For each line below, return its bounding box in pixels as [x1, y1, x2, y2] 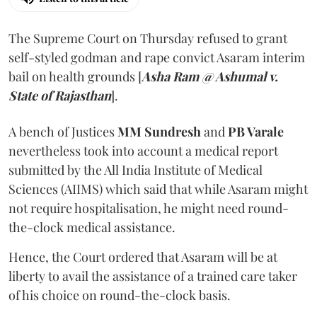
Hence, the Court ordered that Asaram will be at [8, 248, 277, 266]
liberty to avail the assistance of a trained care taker [8, 267, 297, 285]
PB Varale [225, 123, 284, 141]
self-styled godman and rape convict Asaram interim [8, 49, 305, 67]
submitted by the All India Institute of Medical [8, 161, 263, 179]
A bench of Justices [8, 123, 117, 141]
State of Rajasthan [8, 87, 111, 105]
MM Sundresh [117, 123, 204, 141]
